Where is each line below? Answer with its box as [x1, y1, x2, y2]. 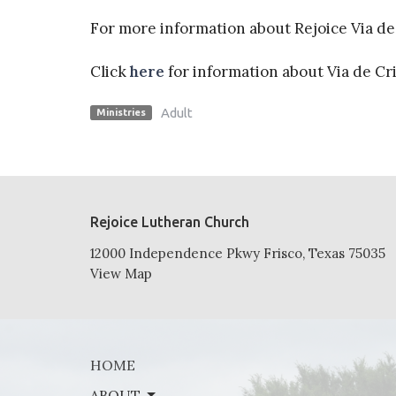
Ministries [95, 106, 146, 118]
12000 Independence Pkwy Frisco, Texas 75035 [90, 244, 385, 262]
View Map [90, 264, 152, 282]
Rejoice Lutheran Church [90, 214, 249, 231]
